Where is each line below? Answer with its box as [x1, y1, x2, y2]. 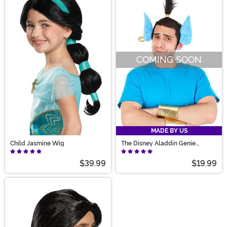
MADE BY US [150, 127, 187, 135]
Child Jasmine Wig [10, 140, 64, 147]
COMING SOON [136, 54, 202, 65]
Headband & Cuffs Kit [121, 146, 183, 154]
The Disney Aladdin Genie [121, 140, 196, 147]
